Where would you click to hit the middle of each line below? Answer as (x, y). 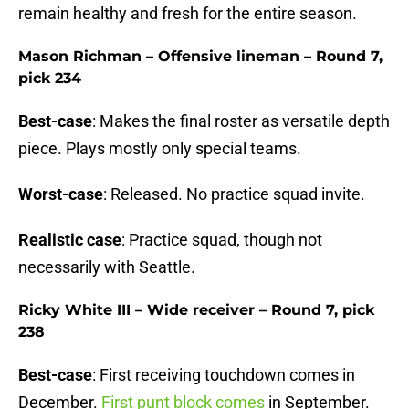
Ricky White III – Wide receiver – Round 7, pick (196, 310)
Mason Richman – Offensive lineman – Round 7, (200, 57)
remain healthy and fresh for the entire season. (188, 14)
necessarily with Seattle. (107, 267)
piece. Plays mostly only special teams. (160, 149)
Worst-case (61, 194)
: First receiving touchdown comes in (224, 375)
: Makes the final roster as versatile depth (241, 121)
